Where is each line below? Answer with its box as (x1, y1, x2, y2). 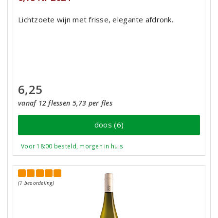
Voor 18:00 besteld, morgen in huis (21, 142, 124, 150)
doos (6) (94, 120, 124, 130)
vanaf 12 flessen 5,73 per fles (18, 98, 112, 108)
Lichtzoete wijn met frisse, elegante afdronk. (18, 14, 173, 24)
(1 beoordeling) (18, 180, 54, 186)
